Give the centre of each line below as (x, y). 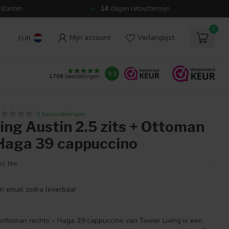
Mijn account (90, 38)
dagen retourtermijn (139, 9)
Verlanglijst (156, 38)
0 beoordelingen (61, 114)
